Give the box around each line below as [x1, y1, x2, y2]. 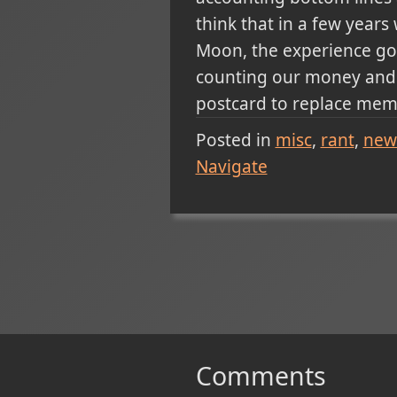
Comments [195, 358, 326, 393]
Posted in [195, 128, 271, 152]
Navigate [195, 154, 268, 178]
